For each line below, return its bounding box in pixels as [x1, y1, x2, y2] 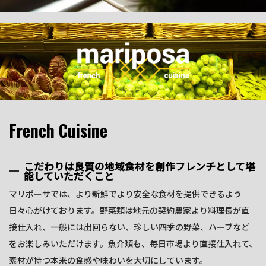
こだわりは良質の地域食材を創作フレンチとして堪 [24, 159, 256, 173]
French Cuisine [9, 118, 107, 143]
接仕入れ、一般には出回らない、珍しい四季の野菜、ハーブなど [9, 221, 249, 233]
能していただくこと [24, 168, 115, 183]
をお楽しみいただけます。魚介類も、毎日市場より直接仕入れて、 [9, 237, 257, 250]
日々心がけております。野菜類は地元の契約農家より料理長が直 [9, 204, 249, 217]
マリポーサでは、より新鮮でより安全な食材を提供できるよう [9, 188, 242, 200]
